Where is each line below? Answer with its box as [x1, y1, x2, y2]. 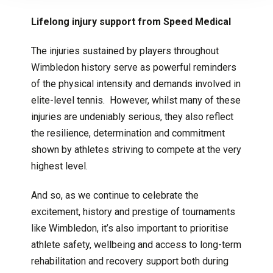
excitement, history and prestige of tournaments [30, 205, 235, 218]
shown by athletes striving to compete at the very [30, 143, 241, 155]
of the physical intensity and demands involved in [30, 77, 241, 90]
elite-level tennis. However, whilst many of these [30, 94, 241, 106]
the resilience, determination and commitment [30, 127, 225, 139]
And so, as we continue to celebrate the [30, 189, 199, 201]
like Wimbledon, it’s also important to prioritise [30, 222, 229, 234]
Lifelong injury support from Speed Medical [30, 15, 231, 27]
